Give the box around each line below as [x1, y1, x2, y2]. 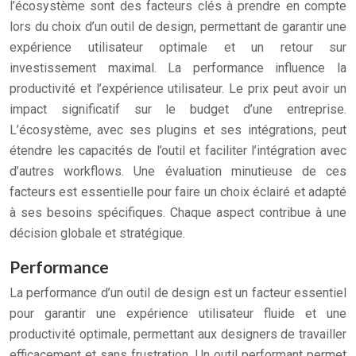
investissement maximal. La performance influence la [10, 60, 346, 75]
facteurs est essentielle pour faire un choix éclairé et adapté [10, 184, 346, 199]
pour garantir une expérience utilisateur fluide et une [10, 306, 346, 321]
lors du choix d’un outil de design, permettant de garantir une [10, 19, 346, 34]
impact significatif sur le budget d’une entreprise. [10, 102, 346, 117]
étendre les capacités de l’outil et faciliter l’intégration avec [10, 143, 346, 158]
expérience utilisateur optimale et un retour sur [10, 40, 346, 55]
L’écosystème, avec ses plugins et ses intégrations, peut [10, 122, 346, 137]
